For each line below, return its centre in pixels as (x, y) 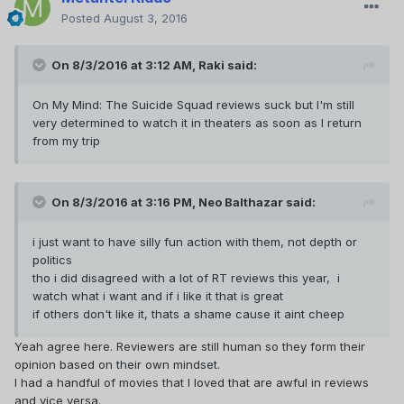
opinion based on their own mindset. (119, 365)
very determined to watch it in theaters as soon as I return (197, 123)
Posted (83, 18)
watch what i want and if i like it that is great (158, 296)
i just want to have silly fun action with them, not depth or (195, 242)
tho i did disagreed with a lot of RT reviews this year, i (186, 278)
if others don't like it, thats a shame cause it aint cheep (188, 314)
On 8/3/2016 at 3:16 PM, (125, 202)
